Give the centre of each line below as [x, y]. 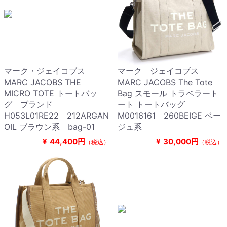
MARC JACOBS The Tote [165, 82]
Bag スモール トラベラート [168, 93]
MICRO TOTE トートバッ [51, 93]
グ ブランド [28, 105]
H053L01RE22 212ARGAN [56, 116]
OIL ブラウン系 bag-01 [49, 127]
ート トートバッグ [151, 105]
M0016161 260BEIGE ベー [169, 116]
